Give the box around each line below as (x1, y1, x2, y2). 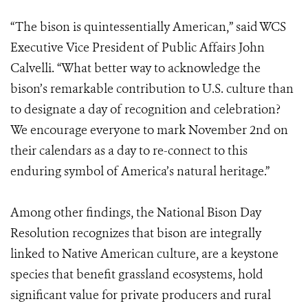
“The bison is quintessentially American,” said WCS (10, 19, 286, 35)
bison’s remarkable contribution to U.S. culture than (10, 80, 294, 97)
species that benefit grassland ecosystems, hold (10, 266, 263, 283)
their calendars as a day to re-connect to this (10, 142, 247, 159)
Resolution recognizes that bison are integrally (10, 225, 261, 241)
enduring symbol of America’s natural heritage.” (10, 163, 269, 179)
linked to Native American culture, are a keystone (10, 245, 278, 262)
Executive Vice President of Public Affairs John (10, 39, 265, 56)
